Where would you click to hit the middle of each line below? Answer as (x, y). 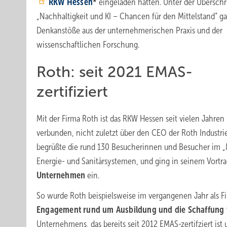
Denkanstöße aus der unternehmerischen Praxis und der (129, 30)
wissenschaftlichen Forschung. (88, 45)
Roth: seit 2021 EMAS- (115, 72)
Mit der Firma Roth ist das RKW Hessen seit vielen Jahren (130, 119)
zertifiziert (72, 91)
